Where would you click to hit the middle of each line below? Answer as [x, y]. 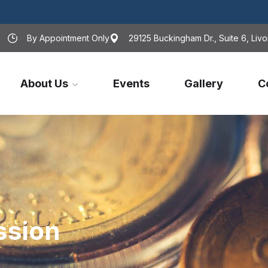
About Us [45, 84]
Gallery [204, 84]
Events [132, 84]
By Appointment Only [68, 38]
